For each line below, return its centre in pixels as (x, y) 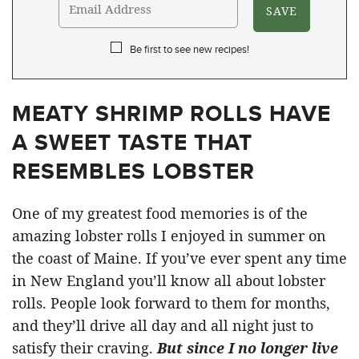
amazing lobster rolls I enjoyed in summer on (169, 236)
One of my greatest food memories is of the (160, 214)
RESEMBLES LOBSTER (133, 171)
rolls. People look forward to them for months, (171, 303)
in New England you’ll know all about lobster (169, 281)
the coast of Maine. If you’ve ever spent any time (179, 258)
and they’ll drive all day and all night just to (163, 326)
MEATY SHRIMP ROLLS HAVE (171, 114)
